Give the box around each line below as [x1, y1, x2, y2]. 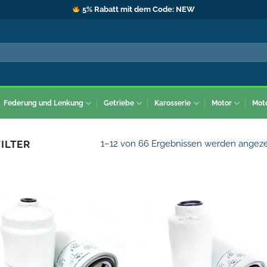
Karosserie [154, 99, 191, 107]
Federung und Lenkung [3, 99, 83, 107]
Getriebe [104, 99, 134, 107]
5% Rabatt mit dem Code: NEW [82, 5, 195, 14]
